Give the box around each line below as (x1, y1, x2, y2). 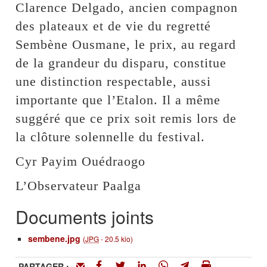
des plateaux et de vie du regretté (15, 18, 212, 33)
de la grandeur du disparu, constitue (15, 55, 227, 70)
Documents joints (15, 204, 154, 229)
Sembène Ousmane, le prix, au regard (15, 37, 237, 52)
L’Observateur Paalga (15, 178, 142, 193)
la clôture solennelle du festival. (15, 129, 206, 144)
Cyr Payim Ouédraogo (15, 154, 146, 169)
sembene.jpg (28, 232, 81, 244)
